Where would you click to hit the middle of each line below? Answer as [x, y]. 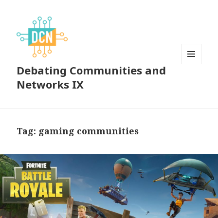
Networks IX [50, 84]
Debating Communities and [91, 70]
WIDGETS [195, 85]
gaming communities [89, 131]
